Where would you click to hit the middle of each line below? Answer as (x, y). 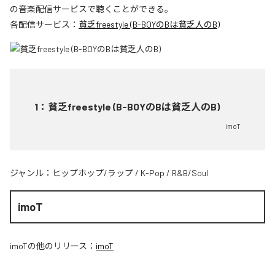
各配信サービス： (44, 24)
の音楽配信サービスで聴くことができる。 (91, 9)
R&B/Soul (190, 173)
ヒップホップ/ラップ (93, 173)
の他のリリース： (62, 246)
